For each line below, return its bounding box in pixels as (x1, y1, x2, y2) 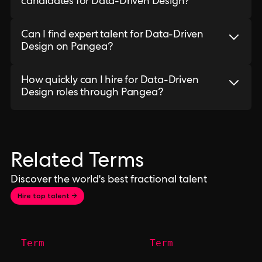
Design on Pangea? (21, 42, 113, 53)
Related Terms (11, 152, 144, 173)
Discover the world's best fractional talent (11, 175, 207, 185)
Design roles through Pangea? (21, 88, 163, 98)
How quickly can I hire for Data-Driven (21, 75, 199, 86)
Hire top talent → (18, 191, 77, 200)
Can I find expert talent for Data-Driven (21, 30, 204, 40)
